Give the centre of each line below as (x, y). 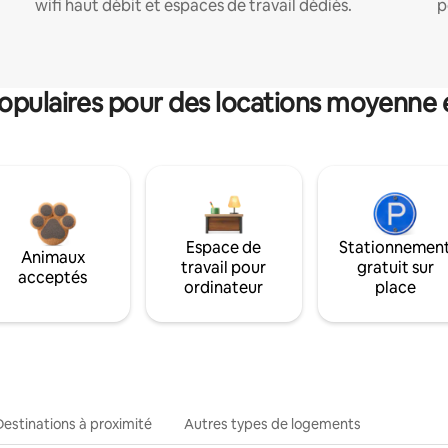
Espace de (224, 247)
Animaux (52, 257)
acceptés (53, 277)
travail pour (224, 267)
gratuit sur (395, 267)
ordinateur (224, 287)
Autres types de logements (272, 423)
